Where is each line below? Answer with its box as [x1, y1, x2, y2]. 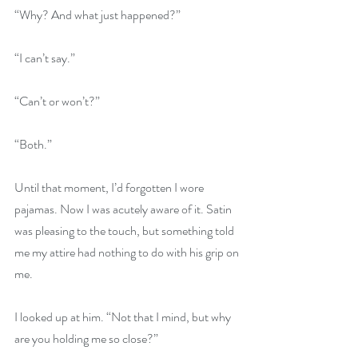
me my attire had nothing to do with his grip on [14, 243, 241, 261]
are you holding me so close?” [14, 329, 158, 348]
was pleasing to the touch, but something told [14, 221, 237, 240]
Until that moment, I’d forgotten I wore [14, 178, 206, 197]
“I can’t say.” [14, 49, 75, 67]
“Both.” [14, 135, 52, 153]
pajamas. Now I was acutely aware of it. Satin [14, 200, 234, 218]
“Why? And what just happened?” [14, 6, 181, 24]
